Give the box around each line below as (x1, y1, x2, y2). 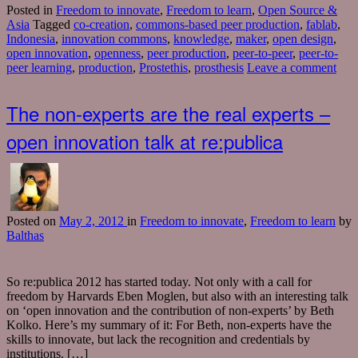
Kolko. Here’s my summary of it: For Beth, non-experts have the (6, 318, 332, 332)
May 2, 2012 (59, 214, 127, 229)
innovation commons (62, 32, 167, 46)
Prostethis (139, 61, 188, 75)
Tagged (33, 18, 74, 32)
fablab (306, 18, 337, 32)
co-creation (74, 18, 129, 32)
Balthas (6, 229, 44, 243)
